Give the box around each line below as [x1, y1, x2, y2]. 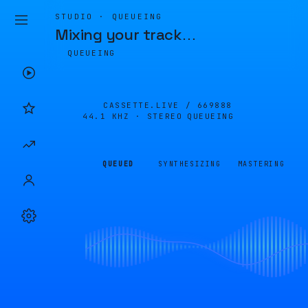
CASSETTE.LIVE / [103, 100, 197, 110]
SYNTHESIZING [158, 159, 221, 168]
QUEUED [102, 159, 134, 168]
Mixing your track [55, 25, 181, 44]
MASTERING [237, 159, 285, 168]
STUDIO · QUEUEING [55, 12, 163, 21]
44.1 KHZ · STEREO [82, 111, 183, 121]
